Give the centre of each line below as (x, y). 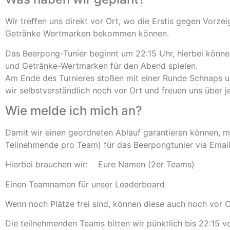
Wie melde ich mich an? (74, 110)
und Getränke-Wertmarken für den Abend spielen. (101, 65)
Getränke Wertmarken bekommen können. (87, 34)
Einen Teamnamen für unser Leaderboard (85, 184)
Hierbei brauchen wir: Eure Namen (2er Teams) (100, 165)
